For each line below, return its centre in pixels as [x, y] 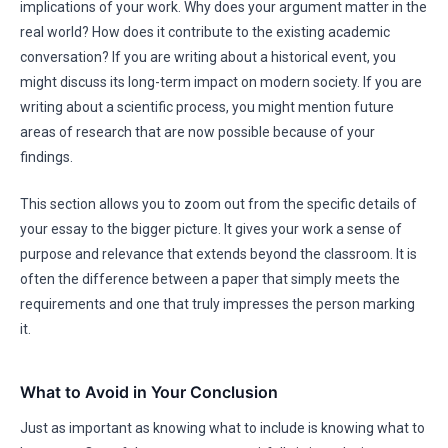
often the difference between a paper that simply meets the [210, 279]
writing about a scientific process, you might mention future [207, 107]
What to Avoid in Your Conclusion [149, 392]
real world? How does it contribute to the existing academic [205, 32]
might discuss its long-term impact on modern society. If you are [221, 82]
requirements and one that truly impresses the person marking [217, 304]
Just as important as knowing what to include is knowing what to [222, 428]
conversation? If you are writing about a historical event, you [208, 57]
